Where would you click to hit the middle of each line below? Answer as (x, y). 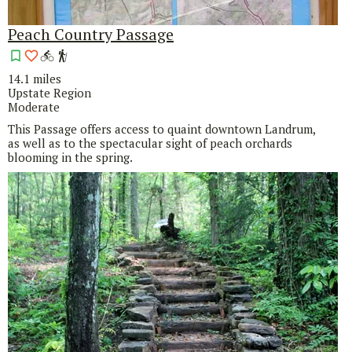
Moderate (34, 107)
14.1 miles (35, 79)
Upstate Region (49, 93)
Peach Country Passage (91, 35)
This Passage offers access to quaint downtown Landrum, (161, 129)
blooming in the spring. (71, 158)
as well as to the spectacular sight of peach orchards (150, 143)
